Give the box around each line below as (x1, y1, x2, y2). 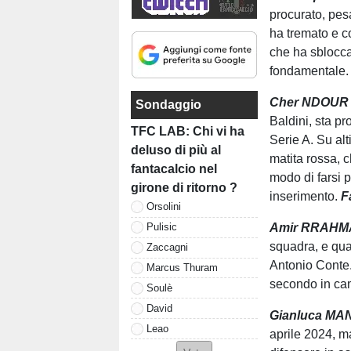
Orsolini (147, 201, 181, 213)
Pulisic (147, 221, 177, 233)
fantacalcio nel (131, 161, 217, 175)
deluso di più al (131, 143, 221, 157)
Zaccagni (147, 241, 188, 253)
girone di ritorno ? (131, 180, 237, 194)
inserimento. (270, 190, 342, 203)
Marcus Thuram (147, 261, 218, 273)
